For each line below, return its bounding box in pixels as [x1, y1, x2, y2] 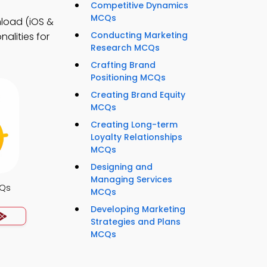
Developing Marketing [91, 203, 185, 216]
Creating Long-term [91, 119, 178, 131]
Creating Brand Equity [91, 89, 185, 101]
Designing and [91, 161, 153, 173]
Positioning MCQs [91, 72, 166, 84]
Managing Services [91, 173, 172, 186]
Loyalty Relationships [91, 131, 182, 144]
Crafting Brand [91, 59, 156, 72]
